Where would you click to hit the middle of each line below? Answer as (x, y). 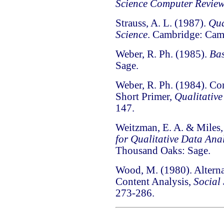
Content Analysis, (154, 182)
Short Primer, (145, 97)
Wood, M (135, 170)
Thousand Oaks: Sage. (163, 151)
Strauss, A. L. (143, 23)
